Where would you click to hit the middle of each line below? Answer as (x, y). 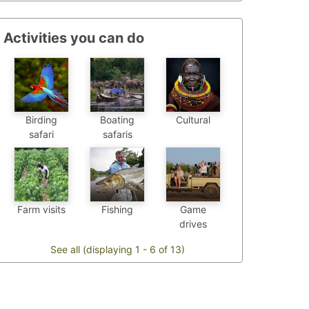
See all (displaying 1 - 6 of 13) (117, 250)
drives (193, 224)
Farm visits (41, 210)
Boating (117, 120)
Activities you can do (74, 38)
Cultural (193, 120)
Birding (41, 120)
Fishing (117, 210)
